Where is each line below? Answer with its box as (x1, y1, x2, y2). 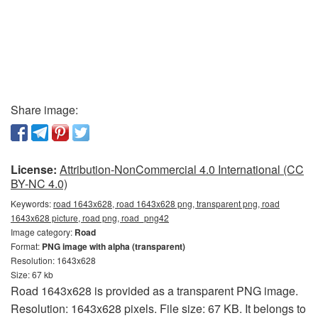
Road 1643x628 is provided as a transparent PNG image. (11, 282, 298, 299)
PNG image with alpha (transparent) (42, 239, 185, 253)
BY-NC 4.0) (11, 175, 67, 192)
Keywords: (11, 197, 53, 209)
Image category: (11, 225, 75, 238)
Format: (11, 239, 42, 252)
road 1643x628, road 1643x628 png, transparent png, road (53, 197, 280, 209)
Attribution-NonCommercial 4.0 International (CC (60, 160, 304, 177)
